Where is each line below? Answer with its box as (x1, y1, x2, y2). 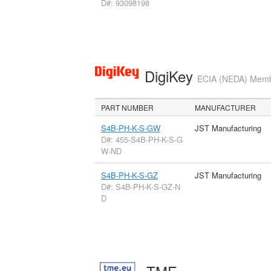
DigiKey (144, 65, 197, 87)
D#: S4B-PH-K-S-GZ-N (100, 181, 180, 193)
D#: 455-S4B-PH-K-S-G (100, 134, 183, 146)
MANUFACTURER (195, 102, 256, 113)
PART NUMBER (101, 102, 154, 113)
